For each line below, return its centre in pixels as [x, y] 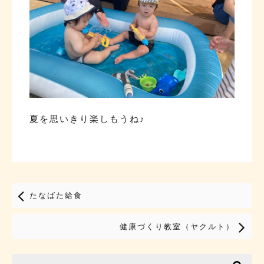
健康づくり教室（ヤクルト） [177, 227]
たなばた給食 [56, 195]
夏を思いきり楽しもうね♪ [88, 119]
